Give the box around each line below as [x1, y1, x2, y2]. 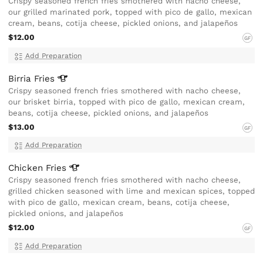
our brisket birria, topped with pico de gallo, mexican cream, [8, 97, 245, 106]
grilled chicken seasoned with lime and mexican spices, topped [8, 187, 255, 196]
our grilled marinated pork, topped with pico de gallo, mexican [8, 8, 252, 17]
